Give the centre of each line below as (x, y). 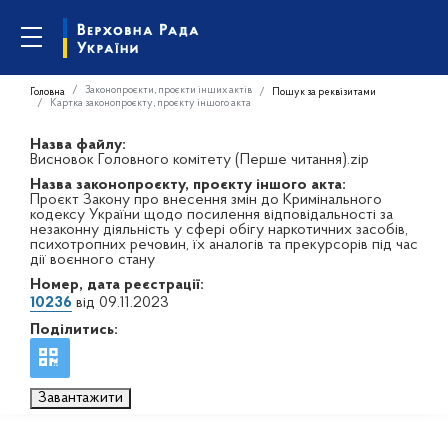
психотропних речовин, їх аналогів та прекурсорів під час (224, 245)
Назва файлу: (78, 145)
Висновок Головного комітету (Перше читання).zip (199, 160)
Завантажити (80, 398)
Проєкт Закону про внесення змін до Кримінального (206, 200)
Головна (47, 92)
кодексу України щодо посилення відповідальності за (211, 215)
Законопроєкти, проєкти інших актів (168, 90)
